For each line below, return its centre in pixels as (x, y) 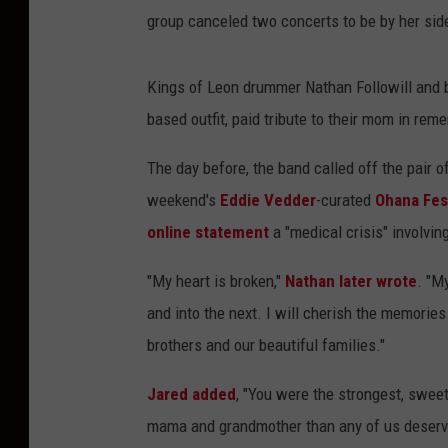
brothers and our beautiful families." (266, 345)
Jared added (191, 394)
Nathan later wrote (351, 281)
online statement (208, 232)
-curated (345, 200)
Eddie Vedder (268, 200)
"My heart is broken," (216, 281)
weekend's (183, 200)
